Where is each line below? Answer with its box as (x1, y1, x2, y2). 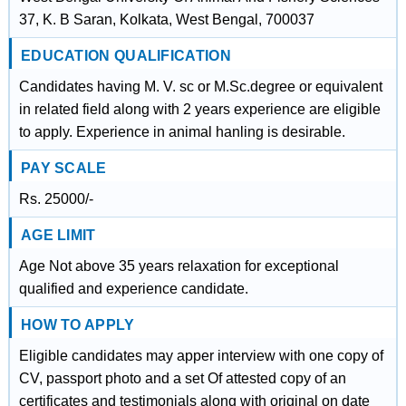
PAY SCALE (20, 160, 107, 176)
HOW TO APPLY (20, 317, 135, 333)
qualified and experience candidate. (18, 281, 248, 296)
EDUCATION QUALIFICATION (20, 48, 231, 63)
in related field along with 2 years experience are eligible (18, 101, 381, 117)
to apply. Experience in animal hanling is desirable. (18, 124, 345, 140)
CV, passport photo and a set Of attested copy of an (18, 371, 346, 386)
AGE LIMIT (20, 227, 96, 243)
